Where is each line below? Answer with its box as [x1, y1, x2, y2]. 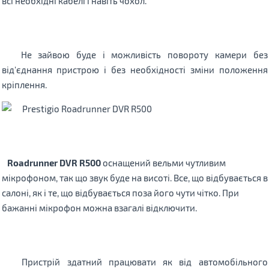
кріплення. [1, 79, 47, 90]
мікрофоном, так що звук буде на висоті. [1, 172, 174, 183]
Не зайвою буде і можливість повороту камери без [1, 49, 268, 60]
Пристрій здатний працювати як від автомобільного [1, 256, 268, 267]
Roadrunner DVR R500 [1, 157, 101, 168]
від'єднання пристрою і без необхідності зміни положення [1, 64, 268, 75]
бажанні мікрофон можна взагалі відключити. [1, 202, 197, 213]
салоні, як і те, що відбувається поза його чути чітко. [1, 187, 222, 198]
